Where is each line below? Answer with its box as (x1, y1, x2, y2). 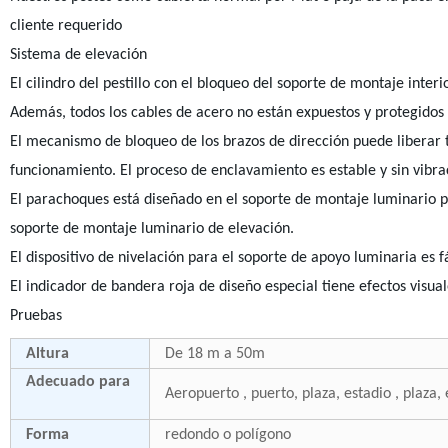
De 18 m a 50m (164, 346, 265, 362)
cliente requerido (9, 18, 122, 34)
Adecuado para (25, 374, 130, 390)
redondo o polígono (164, 427, 299, 443)
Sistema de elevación (9, 47, 147, 63)
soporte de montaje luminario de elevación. (9, 221, 294, 237)
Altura (25, 346, 69, 362)
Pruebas (9, 308, 62, 324)
